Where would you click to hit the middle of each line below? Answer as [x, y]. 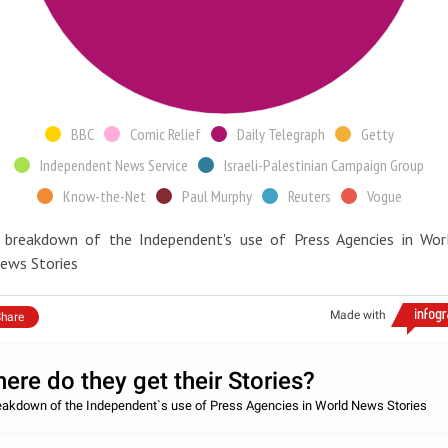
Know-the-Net [104, 196]
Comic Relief [165, 134]
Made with [358, 315]
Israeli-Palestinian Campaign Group [324, 165]
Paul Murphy [216, 196]
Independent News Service [114, 165]
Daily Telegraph [280, 134]
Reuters [309, 196]
